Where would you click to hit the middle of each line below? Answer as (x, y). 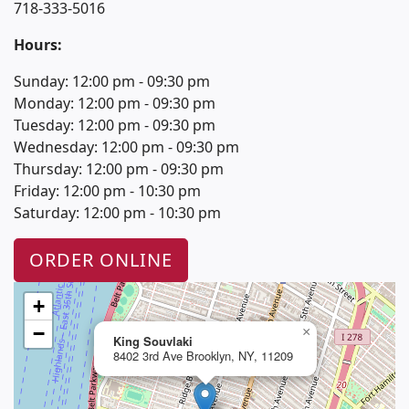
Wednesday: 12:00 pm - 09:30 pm (126, 147)
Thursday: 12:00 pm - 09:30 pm (119, 169)
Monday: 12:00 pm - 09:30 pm (115, 104)
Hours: (38, 45)
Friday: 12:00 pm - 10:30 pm (107, 191)
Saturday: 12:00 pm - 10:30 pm (117, 213)
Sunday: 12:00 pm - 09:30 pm (112, 82)
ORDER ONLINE (101, 260)
